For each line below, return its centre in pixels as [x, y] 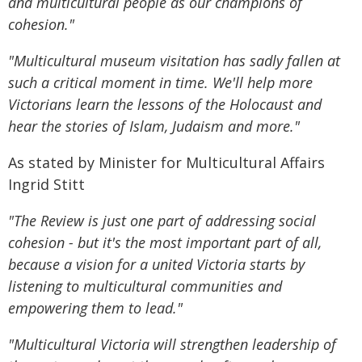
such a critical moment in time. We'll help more [160, 82]
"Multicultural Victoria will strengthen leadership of [172, 344]
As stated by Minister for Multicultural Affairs [166, 162]
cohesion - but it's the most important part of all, [165, 242]
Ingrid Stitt [46, 184]
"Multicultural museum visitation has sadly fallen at [174, 61]
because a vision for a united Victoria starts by [156, 264]
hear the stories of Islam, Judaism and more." [154, 126]
